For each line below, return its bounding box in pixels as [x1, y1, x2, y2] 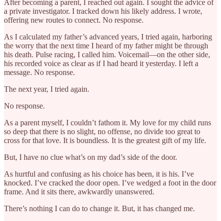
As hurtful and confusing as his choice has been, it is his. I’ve [4, 169, 194, 178]
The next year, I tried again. [4, 84, 89, 93]
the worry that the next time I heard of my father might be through [4, 41, 208, 50]
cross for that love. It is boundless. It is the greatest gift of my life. [4, 136, 206, 145]
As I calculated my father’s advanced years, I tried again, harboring [4, 32, 212, 41]
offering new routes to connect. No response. [4, 15, 144, 24]
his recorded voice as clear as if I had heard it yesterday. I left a [4, 59, 198, 68]
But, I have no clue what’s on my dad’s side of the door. [4, 152, 177, 161]
